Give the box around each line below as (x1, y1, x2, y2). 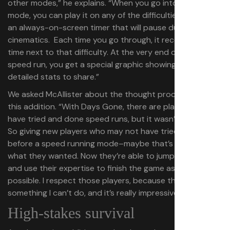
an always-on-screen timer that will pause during (8, 22, 192, 33)
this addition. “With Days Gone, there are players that (8, 101, 209, 112)
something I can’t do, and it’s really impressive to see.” (8, 187, 209, 198)
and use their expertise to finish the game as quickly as (8, 163, 214, 174)
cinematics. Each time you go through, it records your (8, 34, 210, 45)
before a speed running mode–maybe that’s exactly (8, 138, 203, 149)
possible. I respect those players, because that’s (8, 175, 189, 186)
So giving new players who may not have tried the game (8, 126, 216, 137)
